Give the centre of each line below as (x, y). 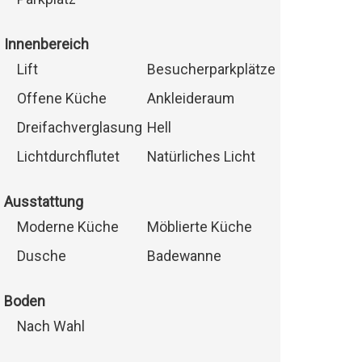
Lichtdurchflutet (68, 157)
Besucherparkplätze (211, 70)
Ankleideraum (190, 99)
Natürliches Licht (201, 157)
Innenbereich (46, 45)
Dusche (41, 257)
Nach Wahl (51, 327)
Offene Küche (61, 99)
